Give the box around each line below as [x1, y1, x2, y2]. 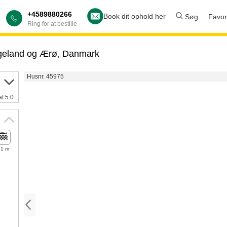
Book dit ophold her [103, 12, 166, 20]
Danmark [62, 49, 99, 59]
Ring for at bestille [27, 20, 77, 27]
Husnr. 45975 [26, 73, 64, 80]
